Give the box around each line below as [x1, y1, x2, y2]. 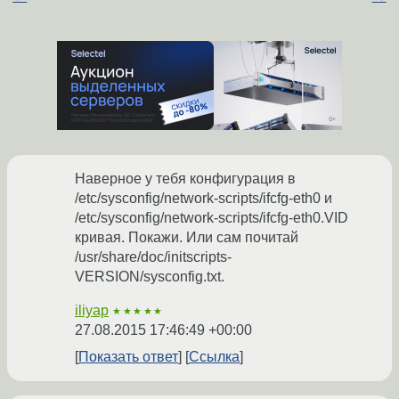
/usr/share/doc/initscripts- [75, 249, 232, 265]
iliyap [75, 303, 109, 319]
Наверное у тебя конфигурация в [75, 171, 296, 187]
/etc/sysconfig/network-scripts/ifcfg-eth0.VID [75, 210, 348, 226]
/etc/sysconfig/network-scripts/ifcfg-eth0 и [75, 191, 332, 207]
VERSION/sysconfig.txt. [75, 269, 224, 285]
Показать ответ [78, 349, 178, 365]
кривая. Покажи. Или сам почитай [75, 230, 298, 246]
